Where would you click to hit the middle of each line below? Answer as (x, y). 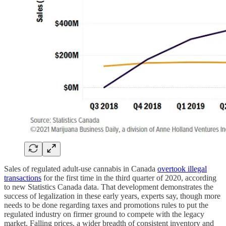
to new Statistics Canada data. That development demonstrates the (109, 187)
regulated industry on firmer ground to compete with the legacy (104, 214)
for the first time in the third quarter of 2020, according (129, 178)
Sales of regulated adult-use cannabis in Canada (81, 169)
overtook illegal (182, 169)
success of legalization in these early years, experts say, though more (112, 196)
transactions (23, 178)
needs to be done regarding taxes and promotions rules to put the (106, 205)
